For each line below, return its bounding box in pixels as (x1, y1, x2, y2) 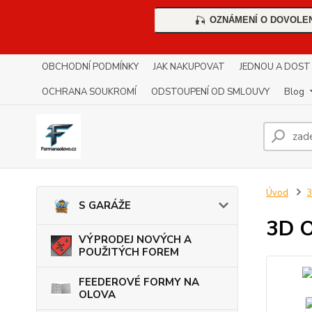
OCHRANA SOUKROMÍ (42, 86, 136, 99)
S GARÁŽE (79, 198, 131, 213)
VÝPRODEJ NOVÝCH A (79, 233, 192, 247)
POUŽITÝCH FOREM (79, 245, 179, 260)
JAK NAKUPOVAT (153, 61, 225, 74)
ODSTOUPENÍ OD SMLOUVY (151, 86, 270, 99)
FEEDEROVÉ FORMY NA (79, 275, 199, 290)
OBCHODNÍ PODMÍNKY (42, 61, 139, 74)
